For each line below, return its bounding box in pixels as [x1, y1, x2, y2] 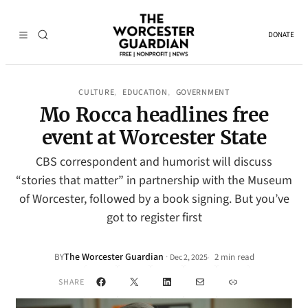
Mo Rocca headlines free [39, 102, 269, 127]
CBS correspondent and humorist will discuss [36, 153, 272, 170]
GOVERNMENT [175, 87, 230, 98]
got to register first [106, 209, 202, 226]
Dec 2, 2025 [169, 251, 208, 263]
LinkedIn [166, 273, 207, 289]
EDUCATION [122, 87, 168, 98]
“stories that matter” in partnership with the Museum [16, 172, 292, 189]
